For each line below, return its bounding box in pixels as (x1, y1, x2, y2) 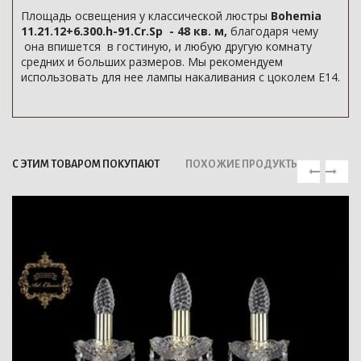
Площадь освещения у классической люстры (21, 8, 271, 23)
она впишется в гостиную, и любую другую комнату (21, 39, 312, 54)
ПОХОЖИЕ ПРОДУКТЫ (185, 159, 300, 170)
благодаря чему (227, 23, 318, 39)
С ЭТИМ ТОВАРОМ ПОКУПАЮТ (12, 159, 160, 170)
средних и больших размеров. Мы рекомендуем (21, 54, 283, 69)
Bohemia (271, 8, 322, 23)
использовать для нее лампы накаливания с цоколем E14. (21, 69, 340, 85)
